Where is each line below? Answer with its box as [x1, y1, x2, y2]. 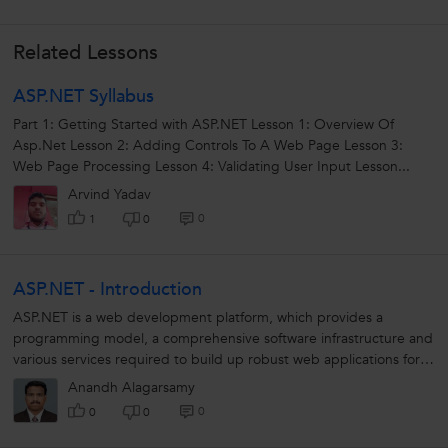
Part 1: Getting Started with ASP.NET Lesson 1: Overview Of [13, 115, 394, 135]
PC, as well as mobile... [13, 371, 156, 391]
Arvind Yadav [68, 185, 151, 205]
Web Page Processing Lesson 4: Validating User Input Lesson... [13, 157, 410, 177]
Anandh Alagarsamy [68, 378, 195, 398]
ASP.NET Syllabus [13, 84, 154, 110]
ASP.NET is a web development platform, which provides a [13, 308, 383, 328]
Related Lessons [13, 39, 158, 67]
